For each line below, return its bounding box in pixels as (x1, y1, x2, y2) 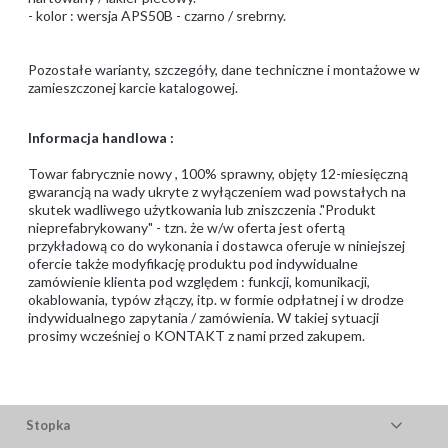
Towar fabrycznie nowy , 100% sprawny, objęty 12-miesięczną (28, 165, 408, 183)
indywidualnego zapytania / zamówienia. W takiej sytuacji (28, 309, 379, 327)
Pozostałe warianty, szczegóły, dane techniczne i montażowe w (28, 61, 420, 79)
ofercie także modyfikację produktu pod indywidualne (28, 255, 358, 273)
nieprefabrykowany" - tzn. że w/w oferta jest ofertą (28, 219, 345, 237)
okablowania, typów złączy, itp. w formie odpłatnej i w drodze (28, 291, 404, 309)
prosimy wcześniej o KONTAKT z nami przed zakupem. (28, 327, 365, 345)
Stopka (26, 417, 70, 434)
